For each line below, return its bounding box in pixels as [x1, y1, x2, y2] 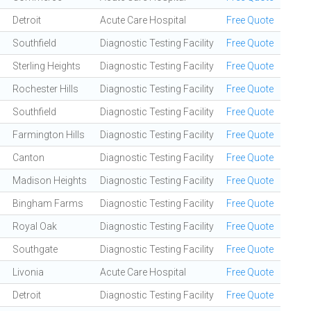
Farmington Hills [12, 129, 85, 140]
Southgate [12, 244, 58, 255]
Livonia [12, 267, 44, 278]
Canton [12, 152, 44, 163]
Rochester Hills [12, 83, 78, 94]
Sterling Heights [12, 60, 81, 72]
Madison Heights [12, 175, 87, 186]
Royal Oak [12, 221, 57, 232]
